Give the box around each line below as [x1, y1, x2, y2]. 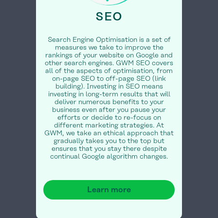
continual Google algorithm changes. [50, 153, 168, 161]
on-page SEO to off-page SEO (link [52, 75, 166, 83]
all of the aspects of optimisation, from [45, 67, 173, 75]
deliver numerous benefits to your [54, 98, 164, 107]
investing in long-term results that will [48, 91, 170, 99]
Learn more [87, 185, 131, 195]
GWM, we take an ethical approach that [44, 129, 174, 138]
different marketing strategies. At [54, 122, 164, 130]
